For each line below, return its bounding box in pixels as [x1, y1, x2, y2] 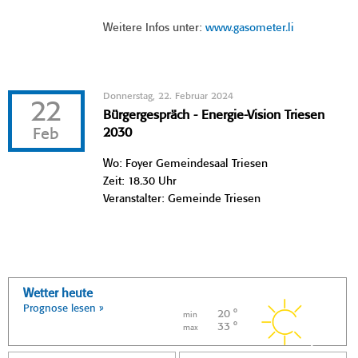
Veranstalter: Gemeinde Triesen [103, 193, 261, 205]
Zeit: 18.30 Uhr [103, 175, 177, 187]
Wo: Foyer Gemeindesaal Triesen [103, 157, 268, 169]
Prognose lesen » [23, 303, 104, 314]
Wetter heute [23, 287, 93, 300]
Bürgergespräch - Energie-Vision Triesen [103, 108, 325, 122]
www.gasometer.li [205, 22, 295, 34]
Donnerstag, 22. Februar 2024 [103, 90, 234, 101]
